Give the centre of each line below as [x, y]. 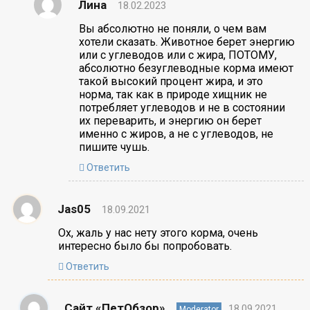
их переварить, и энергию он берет [170, 121]
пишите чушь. [114, 147]
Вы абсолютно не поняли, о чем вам [172, 29]
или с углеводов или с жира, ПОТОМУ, [177, 55]
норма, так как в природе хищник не [173, 95]
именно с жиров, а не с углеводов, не [176, 134]
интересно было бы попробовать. [145, 246]
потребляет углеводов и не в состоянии [182, 108]
